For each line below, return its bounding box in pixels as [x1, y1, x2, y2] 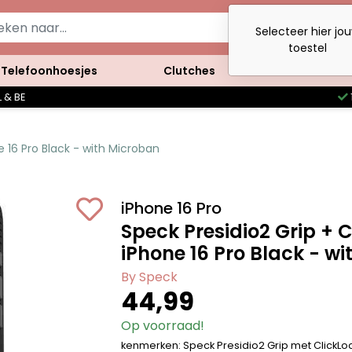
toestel [288, 40, 327, 56]
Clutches [163, 62, 215, 79]
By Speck [121, 268, 178, 286]
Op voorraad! [121, 317, 205, 335]
